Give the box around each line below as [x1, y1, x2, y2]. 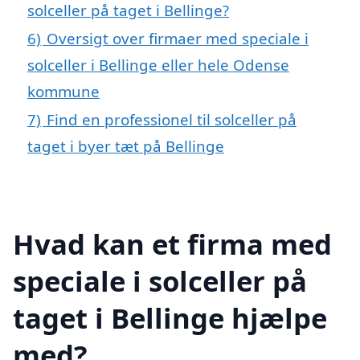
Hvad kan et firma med [13, 224, 332, 263]
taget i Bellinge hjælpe [13, 298, 327, 337]
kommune [27, 80, 100, 101]
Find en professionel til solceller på [47, 108, 297, 129]
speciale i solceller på [13, 261, 307, 300]
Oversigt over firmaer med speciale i [47, 27, 309, 48]
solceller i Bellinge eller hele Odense [27, 54, 289, 75]
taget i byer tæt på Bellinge [27, 135, 224, 156]
